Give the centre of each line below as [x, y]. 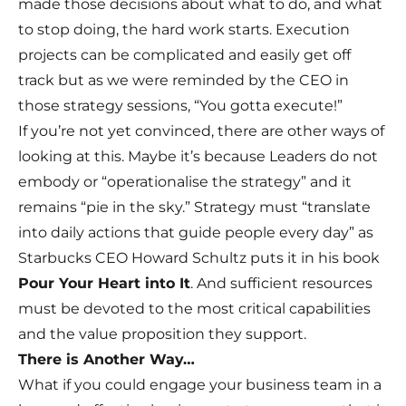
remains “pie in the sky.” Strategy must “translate [194, 208]
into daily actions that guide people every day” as [196, 233]
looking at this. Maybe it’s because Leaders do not [198, 157]
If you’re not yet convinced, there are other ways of [201, 131]
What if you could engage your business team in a [200, 385]
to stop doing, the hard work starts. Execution [184, 30]
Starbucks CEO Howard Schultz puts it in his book [199, 258]
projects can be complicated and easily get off [184, 55]
